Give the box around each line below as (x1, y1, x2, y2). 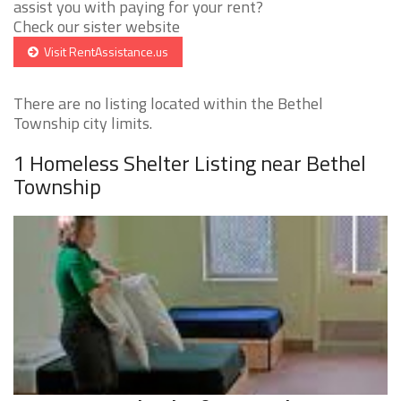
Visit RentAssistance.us (38, 42, 168, 62)
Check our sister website (13, 14, 180, 39)
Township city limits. (13, 111, 152, 136)
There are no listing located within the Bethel (13, 91, 323, 116)
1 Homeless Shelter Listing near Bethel (13, 147, 366, 180)
